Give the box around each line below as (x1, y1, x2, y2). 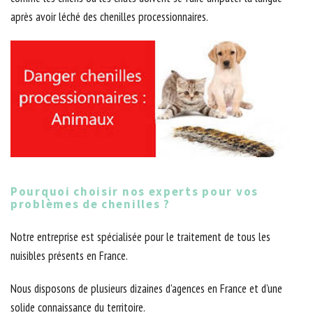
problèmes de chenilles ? (10, 196, 170, 212)
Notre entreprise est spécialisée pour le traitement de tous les (10, 229, 270, 245)
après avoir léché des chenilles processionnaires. (10, 9, 208, 25)
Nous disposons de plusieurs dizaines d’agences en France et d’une (10, 281, 282, 297)
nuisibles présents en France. (10, 248, 128, 264)
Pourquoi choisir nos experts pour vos (10, 184, 259, 200)
